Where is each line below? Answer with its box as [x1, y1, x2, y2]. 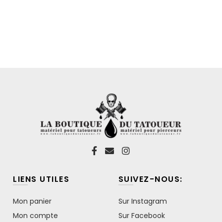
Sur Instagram [118, 196, 167, 206]
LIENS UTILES [13, 173, 70, 185]
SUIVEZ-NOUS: [118, 173, 183, 185]
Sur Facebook [118, 210, 165, 221]
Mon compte [13, 210, 58, 221]
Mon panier [13, 196, 52, 206]
